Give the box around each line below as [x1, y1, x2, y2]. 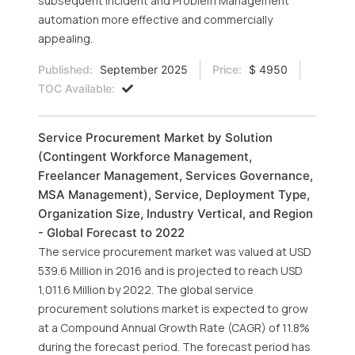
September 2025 [97, 63, 188, 76]
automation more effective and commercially [38, 12, 273, 27]
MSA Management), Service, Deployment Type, [38, 187, 310, 202]
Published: [38, 63, 93, 76]
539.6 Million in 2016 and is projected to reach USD [38, 263, 303, 278]
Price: [212, 63, 242, 76]
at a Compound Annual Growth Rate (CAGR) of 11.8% [38, 320, 310, 335]
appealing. [38, 31, 93, 46]
